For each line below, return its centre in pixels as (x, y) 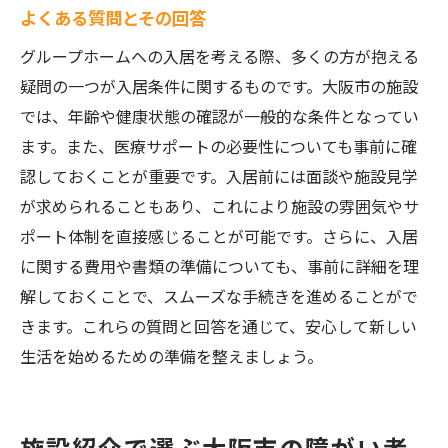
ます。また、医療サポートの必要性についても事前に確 (218, 146)
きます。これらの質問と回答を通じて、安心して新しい (218, 326)
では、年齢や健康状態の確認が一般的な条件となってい (219, 116)
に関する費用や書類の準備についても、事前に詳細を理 (219, 266)
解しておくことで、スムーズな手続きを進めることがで (219, 296)
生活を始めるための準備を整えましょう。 (171, 356)
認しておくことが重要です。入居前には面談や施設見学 (219, 176)
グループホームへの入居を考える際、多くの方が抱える (219, 56)
